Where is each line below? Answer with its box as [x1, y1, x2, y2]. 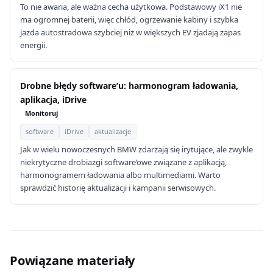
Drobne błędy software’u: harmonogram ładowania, [20, 80, 238, 91]
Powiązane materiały [10, 252, 135, 269]
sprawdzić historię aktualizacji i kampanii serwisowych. [20, 182, 216, 193]
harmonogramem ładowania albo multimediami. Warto [20, 169, 221, 180]
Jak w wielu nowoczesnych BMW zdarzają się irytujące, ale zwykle [20, 144, 253, 155]
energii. [20, 40, 47, 51]
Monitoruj [25, 108, 58, 118]
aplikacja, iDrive [20, 94, 87, 105]
